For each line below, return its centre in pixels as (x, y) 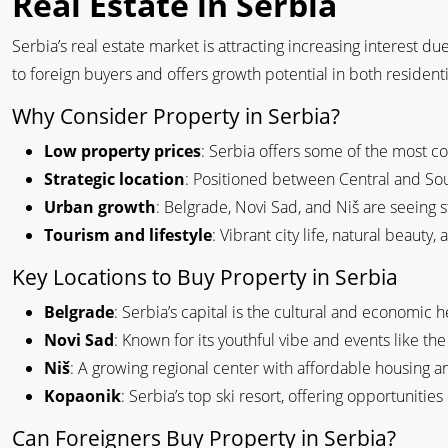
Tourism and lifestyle (128, 235)
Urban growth (100, 207)
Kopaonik (82, 396)
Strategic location (114, 179)
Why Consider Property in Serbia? (176, 116)
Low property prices (122, 151)
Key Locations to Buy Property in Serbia (205, 277)
